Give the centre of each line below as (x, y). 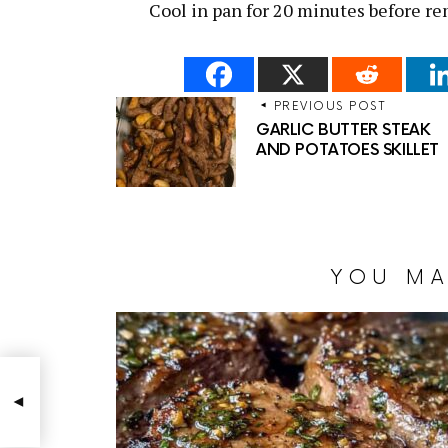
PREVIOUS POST (329, 106)
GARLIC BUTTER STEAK (343, 131)
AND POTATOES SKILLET (348, 151)
